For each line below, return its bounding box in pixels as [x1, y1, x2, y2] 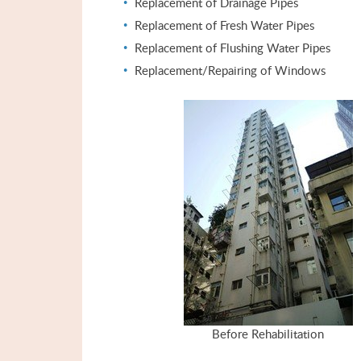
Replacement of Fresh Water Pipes [135, 17, 314, 33]
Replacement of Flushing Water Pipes [135, 39, 330, 56]
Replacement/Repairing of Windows [135, 62, 326, 78]
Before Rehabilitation [212, 326, 324, 342]
